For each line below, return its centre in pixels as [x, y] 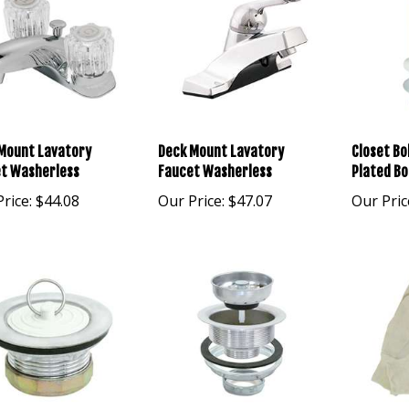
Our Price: [192, 195]
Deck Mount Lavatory [221, 146]
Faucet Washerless [215, 166]
